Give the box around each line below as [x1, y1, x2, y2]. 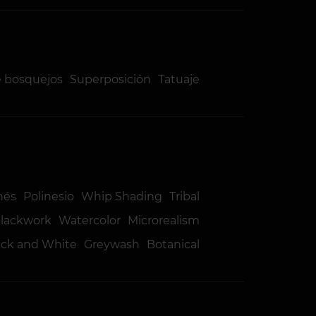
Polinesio [23, 190, 75, 203]
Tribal [169, 190, 200, 203]
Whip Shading [81, 190, 163, 203]
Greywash [84, 238, 140, 251]
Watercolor [59, 214, 121, 227]
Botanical [147, 238, 200, 251]
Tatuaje [158, 73, 200, 86]
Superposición [70, 73, 152, 86]
